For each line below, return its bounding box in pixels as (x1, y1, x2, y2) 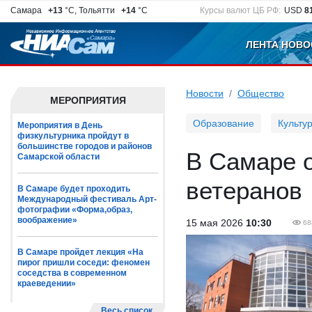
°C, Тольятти (63, 6, 119, 15)
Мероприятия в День (17, 120, 102, 130)
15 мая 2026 (186, 217, 246, 228)
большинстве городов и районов (17, 141, 152, 151)
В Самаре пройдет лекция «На (17, 247, 143, 257)
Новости (186, 88, 224, 99)
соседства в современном (17, 268, 127, 278)
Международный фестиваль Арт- (17, 194, 157, 204)
